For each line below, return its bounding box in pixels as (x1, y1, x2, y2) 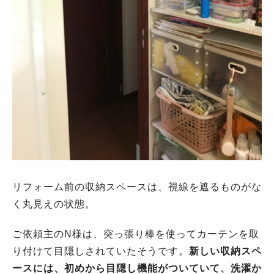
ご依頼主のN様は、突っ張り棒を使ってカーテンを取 (12, 228, 259, 239)
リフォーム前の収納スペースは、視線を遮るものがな (12, 181, 262, 192)
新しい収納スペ (189, 245, 262, 256)
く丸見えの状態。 (12, 198, 95, 209)
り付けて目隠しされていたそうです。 (12, 245, 189, 256)
